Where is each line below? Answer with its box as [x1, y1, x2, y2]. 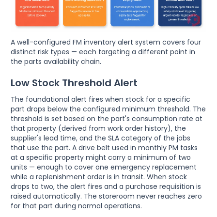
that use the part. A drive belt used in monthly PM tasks [11, 143, 198, 153]
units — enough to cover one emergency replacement [11, 162, 197, 172]
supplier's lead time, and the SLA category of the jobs [11, 133, 191, 143]
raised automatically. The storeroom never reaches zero [11, 191, 202, 201]
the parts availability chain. [11, 57, 102, 67]
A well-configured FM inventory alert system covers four [11, 37, 201, 47]
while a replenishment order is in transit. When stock [11, 172, 187, 182]
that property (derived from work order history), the [11, 124, 186, 134]
